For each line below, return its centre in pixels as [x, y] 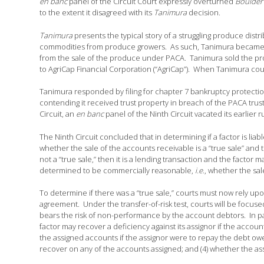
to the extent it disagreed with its [97, 13]
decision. [204, 13]
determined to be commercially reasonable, [118, 170]
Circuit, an [58, 114]
